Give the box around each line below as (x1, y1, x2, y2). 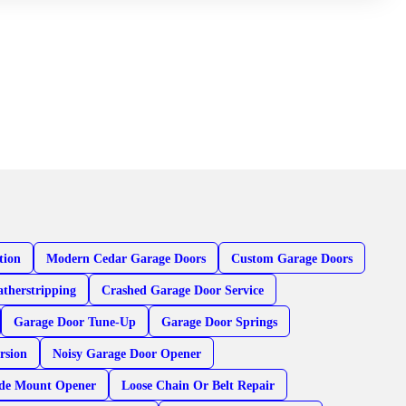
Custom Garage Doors (231, 251, 353, 266)
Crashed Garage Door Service (101, 283, 265, 297)
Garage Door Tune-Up (14, 314, 137, 329)
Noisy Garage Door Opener (53, 346, 202, 361)
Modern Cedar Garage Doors (46, 251, 207, 266)
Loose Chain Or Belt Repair (121, 378, 275, 392)
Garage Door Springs (161, 314, 278, 329)
